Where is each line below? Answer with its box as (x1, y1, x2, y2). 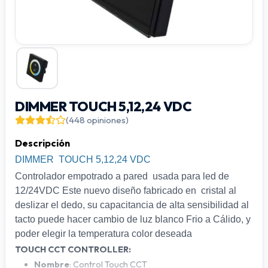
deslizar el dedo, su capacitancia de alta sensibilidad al (15, 199, 249, 210)
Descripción (15, 136, 70, 149)
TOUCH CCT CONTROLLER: (15, 243, 131, 255)
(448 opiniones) (66, 114, 129, 126)
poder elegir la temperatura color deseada (15, 228, 192, 239)
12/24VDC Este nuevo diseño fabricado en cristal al (15, 185, 236, 196)
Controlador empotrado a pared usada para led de (15, 170, 229, 181)
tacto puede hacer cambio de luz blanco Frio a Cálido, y (15, 214, 251, 224)
